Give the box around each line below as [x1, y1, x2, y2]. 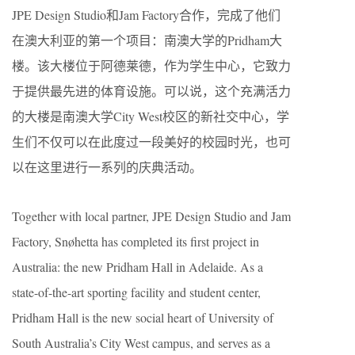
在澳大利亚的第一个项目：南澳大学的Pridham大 [12, 32, 282, 48]
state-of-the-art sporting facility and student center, [12, 284, 261, 300]
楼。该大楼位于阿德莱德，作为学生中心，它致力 [12, 57, 291, 74]
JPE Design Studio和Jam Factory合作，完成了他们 [12, 6, 281, 23]
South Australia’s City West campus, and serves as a [12, 334, 270, 351]
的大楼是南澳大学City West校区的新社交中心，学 [12, 108, 289, 124]
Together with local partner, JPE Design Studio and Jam [12, 208, 291, 224]
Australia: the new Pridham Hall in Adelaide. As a [12, 258, 263, 275]
